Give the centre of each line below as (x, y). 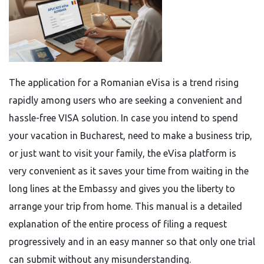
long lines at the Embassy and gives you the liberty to (122, 189)
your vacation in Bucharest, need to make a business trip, (131, 136)
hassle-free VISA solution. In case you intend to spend (123, 118)
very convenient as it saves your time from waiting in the (129, 171)
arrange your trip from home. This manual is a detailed (126, 206)
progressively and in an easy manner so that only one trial (132, 242)
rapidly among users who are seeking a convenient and (126, 100)
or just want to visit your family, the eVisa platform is (123, 153)
